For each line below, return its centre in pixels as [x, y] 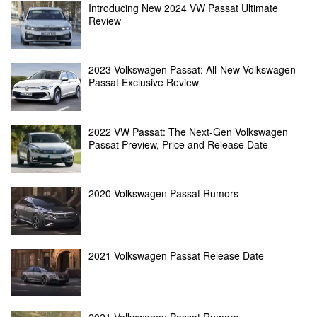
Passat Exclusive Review [144, 82]
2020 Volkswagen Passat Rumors [163, 194]
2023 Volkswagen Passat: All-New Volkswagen [192, 70]
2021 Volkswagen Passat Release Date [176, 255]
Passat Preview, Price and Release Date [178, 144]
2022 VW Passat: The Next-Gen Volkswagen [188, 131]
